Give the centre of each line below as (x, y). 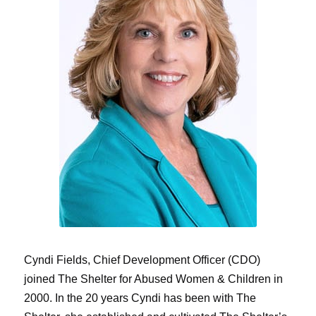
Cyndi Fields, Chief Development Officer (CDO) (142, 260)
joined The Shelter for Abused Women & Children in (153, 279)
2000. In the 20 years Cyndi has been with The (140, 298)
